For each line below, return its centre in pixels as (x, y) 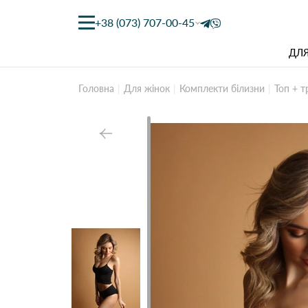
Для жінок (147, 88)
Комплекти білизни (222, 88)
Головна (96, 88)
